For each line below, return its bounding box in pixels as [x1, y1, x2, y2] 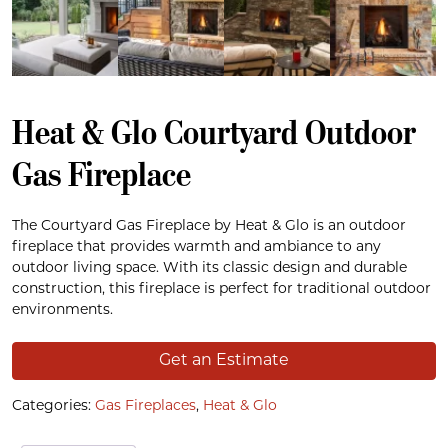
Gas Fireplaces [95, 398, 196, 414]
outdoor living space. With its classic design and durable [12, 260, 407, 276]
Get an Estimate [159, 352, 289, 369]
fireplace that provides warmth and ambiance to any [12, 239, 381, 255]
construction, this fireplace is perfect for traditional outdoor [12, 281, 431, 297]
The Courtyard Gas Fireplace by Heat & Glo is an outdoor [12, 218, 406, 234]
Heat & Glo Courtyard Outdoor [12, 110, 416, 153]
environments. [12, 302, 113, 318]
